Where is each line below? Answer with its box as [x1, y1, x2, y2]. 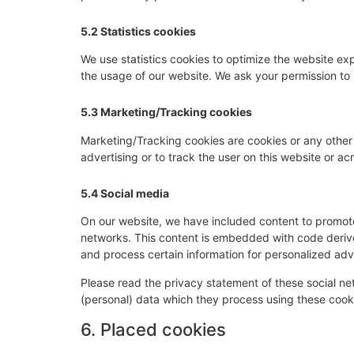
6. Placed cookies [81, 318, 226, 340]
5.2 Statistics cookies [81, 24, 196, 38]
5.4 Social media [81, 186, 169, 200]
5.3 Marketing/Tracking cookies [81, 105, 252, 119]
